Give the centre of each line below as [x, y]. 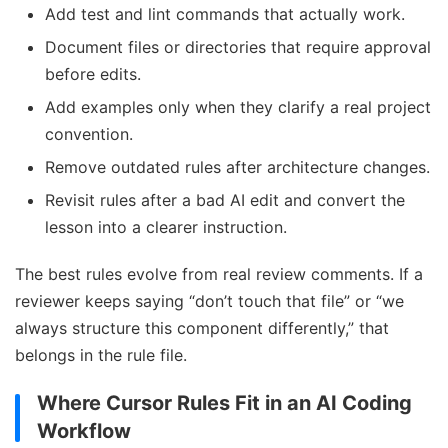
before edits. [93, 74]
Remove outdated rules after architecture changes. [237, 167]
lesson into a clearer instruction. [166, 227]
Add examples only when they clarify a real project [238, 107]
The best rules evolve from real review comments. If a [219, 274]
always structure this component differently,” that [202, 328]
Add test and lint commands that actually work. [225, 14]
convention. [89, 134]
